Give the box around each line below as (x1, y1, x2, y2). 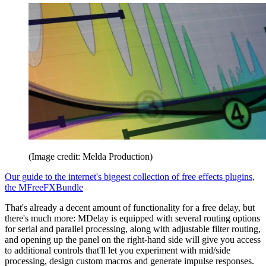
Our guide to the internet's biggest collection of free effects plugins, (5, 171, 255, 182)
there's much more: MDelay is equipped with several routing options (5, 213, 260, 223)
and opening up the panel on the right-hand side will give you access (5, 234, 261, 245)
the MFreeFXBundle (5, 182, 83, 192)
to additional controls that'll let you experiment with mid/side (5, 245, 230, 255)
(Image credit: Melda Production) (28, 151, 153, 161)
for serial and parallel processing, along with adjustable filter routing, (5, 223, 261, 234)
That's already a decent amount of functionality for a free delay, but (5, 202, 255, 213)
